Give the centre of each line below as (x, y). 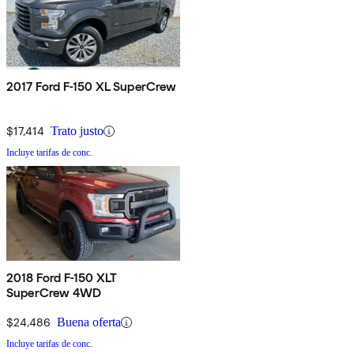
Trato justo (77, 131)
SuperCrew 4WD (54, 293)
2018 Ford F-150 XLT (62, 278)
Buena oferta (89, 322)
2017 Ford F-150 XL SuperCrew (92, 87)
